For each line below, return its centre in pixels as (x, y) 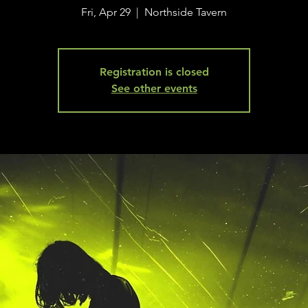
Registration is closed (154, 72)
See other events (154, 88)
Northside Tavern (186, 12)
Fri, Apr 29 (106, 12)
